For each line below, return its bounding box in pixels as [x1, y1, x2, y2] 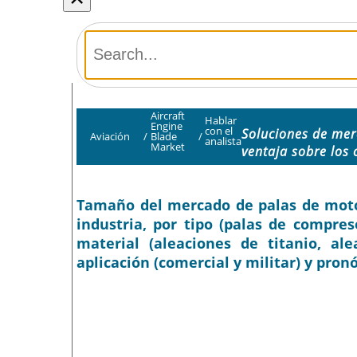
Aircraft [150, 108, 185, 123]
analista [205, 134, 242, 149]
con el [205, 124, 233, 139]
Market [150, 139, 185, 154]
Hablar [205, 113, 237, 128]
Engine [150, 118, 182, 133]
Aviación [89, 128, 130, 143]
